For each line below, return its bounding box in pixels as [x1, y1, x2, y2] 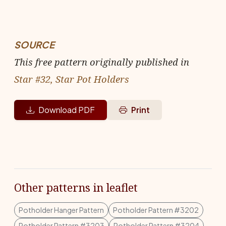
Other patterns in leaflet [14, 180, 138, 195]
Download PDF [38, 104, 95, 115]
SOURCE [14, 39, 54, 50]
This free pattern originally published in [14, 55, 189, 68]
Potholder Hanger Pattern [19, 205, 104, 214]
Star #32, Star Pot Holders [14, 73, 129, 85]
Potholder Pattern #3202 [113, 205, 199, 214]
